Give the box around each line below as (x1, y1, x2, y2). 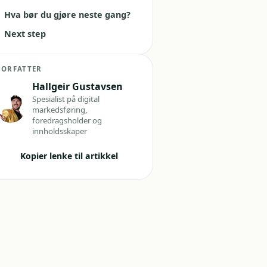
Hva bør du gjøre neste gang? (4, 8, 131, 20)
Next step (4, 28, 46, 40)
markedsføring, (32, 104, 88, 116)
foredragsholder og (32, 115, 103, 126)
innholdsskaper (32, 126, 88, 137)
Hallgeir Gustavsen (32, 79, 123, 93)
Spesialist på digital (32, 94, 100, 105)
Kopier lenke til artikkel (20, 150, 118, 162)
